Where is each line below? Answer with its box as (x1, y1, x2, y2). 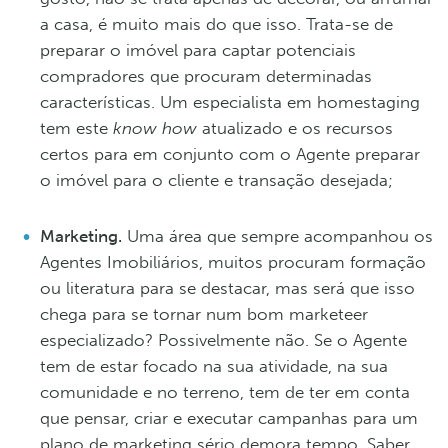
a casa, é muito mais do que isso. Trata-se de (40, 13, 393, 34)
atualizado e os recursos (202, 117, 393, 138)
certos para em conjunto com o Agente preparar (40, 143, 420, 164)
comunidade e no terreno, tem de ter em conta (40, 381, 410, 402)
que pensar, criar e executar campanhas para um (40, 407, 418, 428)
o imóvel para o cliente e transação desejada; (40, 169, 393, 190)
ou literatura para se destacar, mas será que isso (40, 277, 415, 298)
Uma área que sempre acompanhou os (122, 225, 433, 246)
